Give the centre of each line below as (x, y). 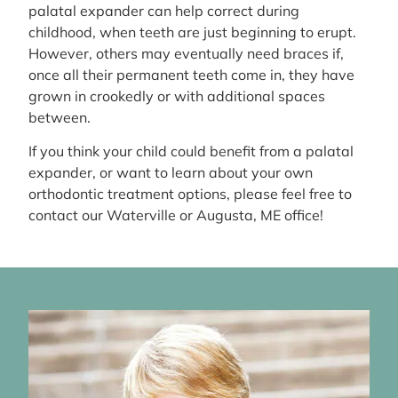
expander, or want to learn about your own (171, 173)
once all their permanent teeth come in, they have (191, 75)
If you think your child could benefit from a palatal (191, 151)
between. (60, 118)
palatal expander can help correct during (164, 11)
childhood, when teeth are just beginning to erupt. (192, 32)
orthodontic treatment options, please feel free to (190, 194)
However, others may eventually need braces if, (186, 54)
